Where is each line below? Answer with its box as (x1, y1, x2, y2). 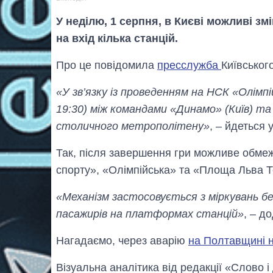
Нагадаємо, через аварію (56, 234, 188, 247)
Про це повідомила (56, 58, 157, 71)
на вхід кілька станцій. (56, 32, 178, 44)
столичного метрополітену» (56, 119, 210, 132)
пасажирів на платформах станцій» (56, 207, 244, 220)
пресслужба (157, 58, 221, 71)
